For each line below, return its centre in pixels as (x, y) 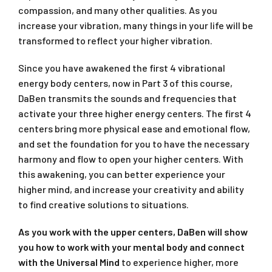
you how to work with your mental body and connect (131, 246)
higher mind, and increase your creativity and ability (131, 189)
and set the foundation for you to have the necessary (134, 143)
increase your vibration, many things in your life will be (136, 25)
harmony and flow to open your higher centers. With (131, 158)
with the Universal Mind (69, 262)
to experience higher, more (179, 262)
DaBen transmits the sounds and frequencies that (127, 98)
